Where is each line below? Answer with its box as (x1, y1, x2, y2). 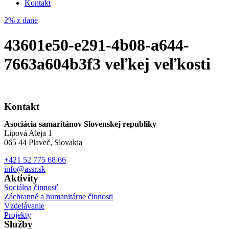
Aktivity (4, 172, 38, 184)
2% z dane (4, 16, 38, 25)
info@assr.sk (4, 164, 45, 173)
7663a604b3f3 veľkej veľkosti (4, 55, 211, 74)
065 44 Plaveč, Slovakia (4, 138, 82, 147)
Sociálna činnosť (4, 182, 58, 192)
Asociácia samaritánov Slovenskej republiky (4, 119, 156, 128)
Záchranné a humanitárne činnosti (4, 192, 113, 201)
